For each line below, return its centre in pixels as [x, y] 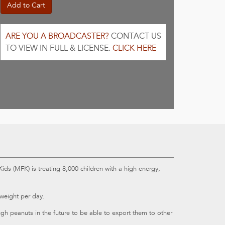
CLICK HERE [134, 48]
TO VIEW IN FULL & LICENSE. [59, 48]
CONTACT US [135, 36]
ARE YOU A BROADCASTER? [57, 36]
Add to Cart [26, 5]
